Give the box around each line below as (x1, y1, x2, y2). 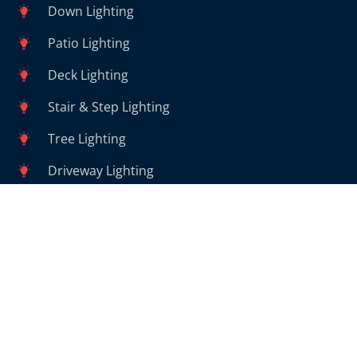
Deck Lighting (48, 65, 128, 84)
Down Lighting (48, 2, 134, 20)
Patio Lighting (48, 33, 130, 52)
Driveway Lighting (48, 161, 154, 179)
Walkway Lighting (48, 193, 151, 211)
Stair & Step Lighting (48, 97, 170, 116)
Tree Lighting (48, 129, 126, 147)
